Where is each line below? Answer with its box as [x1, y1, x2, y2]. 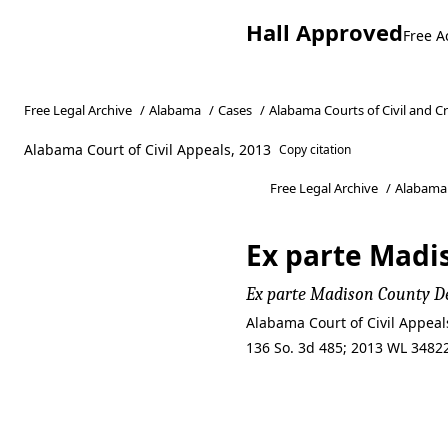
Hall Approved [246, 17, 403, 47]
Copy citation [279, 141, 352, 158]
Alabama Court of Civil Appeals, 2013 [24, 140, 271, 159]
